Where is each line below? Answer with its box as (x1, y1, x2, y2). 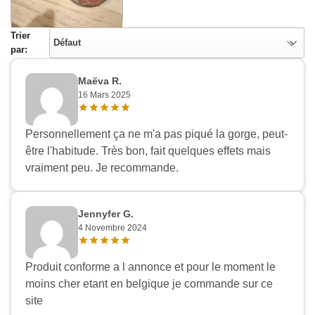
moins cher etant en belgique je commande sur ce (25, 278, 273, 290)
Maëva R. (78, 75, 122, 87)
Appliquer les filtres (17, 196, 150, 212)
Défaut (53, 37, 82, 49)
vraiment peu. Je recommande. (25, 162, 179, 174)
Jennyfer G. (78, 208, 134, 220)
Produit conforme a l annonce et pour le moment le (25, 261, 276, 274)
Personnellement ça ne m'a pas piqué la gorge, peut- (25, 128, 288, 141)
